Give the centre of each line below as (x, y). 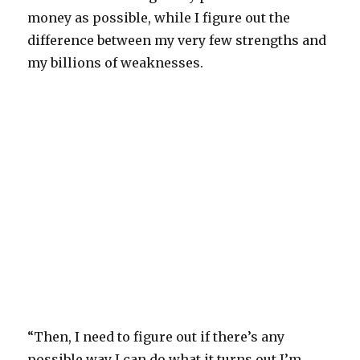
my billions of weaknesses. (116, 63)
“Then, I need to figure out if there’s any (156, 337)
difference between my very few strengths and (177, 41)
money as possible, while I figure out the (159, 18)
